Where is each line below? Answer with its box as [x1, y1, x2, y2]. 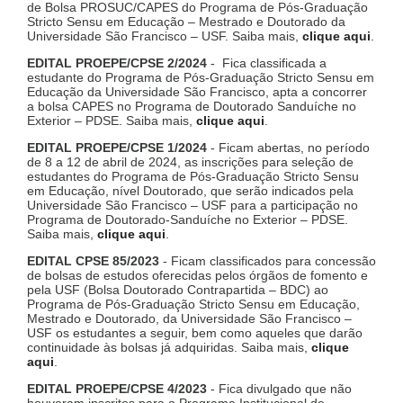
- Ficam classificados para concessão [159, 254, 376, 269]
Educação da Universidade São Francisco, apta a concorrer [27, 85, 367, 100]
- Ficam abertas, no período [207, 140, 370, 156]
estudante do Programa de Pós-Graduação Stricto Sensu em [27, 70, 374, 85]
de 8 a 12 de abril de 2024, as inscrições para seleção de [27, 155, 354, 170]
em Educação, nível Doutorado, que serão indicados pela [27, 184, 354, 199]
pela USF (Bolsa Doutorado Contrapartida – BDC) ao [27, 282, 328, 298]
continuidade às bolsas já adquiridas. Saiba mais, [27, 340, 311, 355]
